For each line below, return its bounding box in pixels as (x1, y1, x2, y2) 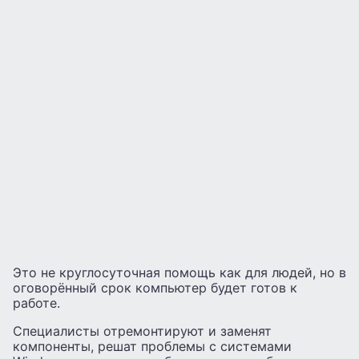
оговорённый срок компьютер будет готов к (13, 280, 297, 296)
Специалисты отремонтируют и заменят (13, 323, 272, 339)
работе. (13, 295, 60, 311)
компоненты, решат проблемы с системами (13, 338, 292, 354)
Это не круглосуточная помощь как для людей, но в (13, 264, 346, 280)
